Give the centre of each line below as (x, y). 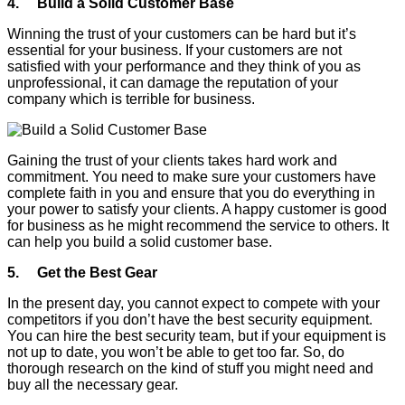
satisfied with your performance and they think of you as (184, 67)
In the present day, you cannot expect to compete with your (193, 304)
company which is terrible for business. (131, 99)
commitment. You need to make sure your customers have (192, 177)
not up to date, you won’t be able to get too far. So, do (176, 353)
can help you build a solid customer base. (140, 242)
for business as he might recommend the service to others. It (198, 226)
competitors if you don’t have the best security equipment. (190, 320)
